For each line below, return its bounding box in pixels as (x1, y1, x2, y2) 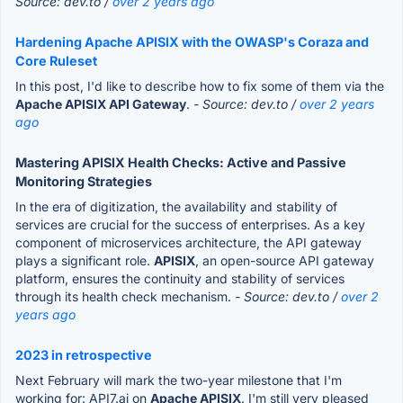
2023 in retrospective (15, 346, 152, 363)
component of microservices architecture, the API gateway (15, 234, 362, 250)
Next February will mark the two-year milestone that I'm (15, 372, 342, 388)
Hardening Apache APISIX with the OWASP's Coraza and (15, 33, 369, 49)
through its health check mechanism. (15, 288, 235, 304)
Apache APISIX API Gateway (15, 95, 186, 112)
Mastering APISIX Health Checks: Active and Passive (15, 154, 346, 170)
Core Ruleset (15, 52, 97, 68)
